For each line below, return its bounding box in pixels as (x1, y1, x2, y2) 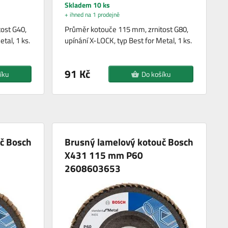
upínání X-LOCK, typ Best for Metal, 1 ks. (65, 34, 192, 46)
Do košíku (141, 68, 171, 79)
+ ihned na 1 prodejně (65, 9, 120, 19)
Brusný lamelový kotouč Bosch (65, 134, 194, 149)
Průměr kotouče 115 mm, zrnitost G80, (65, 23, 189, 35)
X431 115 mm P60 (65, 147, 144, 162)
